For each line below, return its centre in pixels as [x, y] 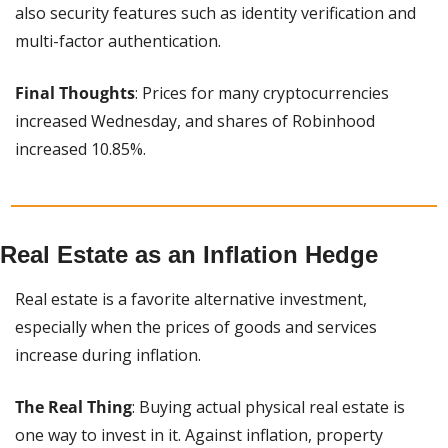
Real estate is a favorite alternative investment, [191, 298]
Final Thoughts [75, 92]
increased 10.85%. [80, 148]
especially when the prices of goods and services [196, 326]
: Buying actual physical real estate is [268, 406]
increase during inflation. [108, 354]
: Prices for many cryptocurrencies [262, 92]
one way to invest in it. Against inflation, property [199, 434]
